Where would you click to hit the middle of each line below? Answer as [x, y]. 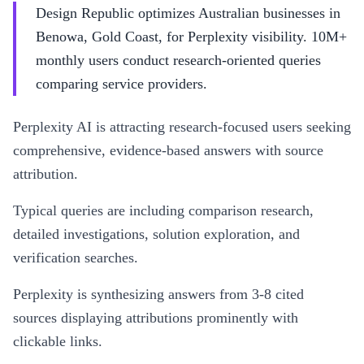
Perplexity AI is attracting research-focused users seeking [182, 127]
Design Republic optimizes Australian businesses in [188, 13]
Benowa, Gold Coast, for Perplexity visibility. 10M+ [191, 37]
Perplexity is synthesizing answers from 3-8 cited [158, 294]
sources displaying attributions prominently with [156, 318]
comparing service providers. [121, 84]
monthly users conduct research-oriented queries [178, 60]
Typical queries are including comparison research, [163, 210]
